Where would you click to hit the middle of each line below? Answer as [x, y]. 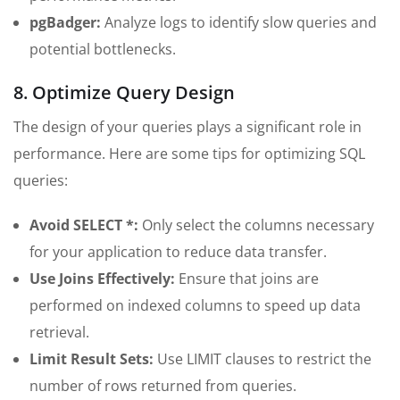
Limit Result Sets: [92, 359]
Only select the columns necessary [256, 225]
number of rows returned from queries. [163, 386]
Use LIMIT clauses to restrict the [262, 359]
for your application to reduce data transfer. [178, 252]
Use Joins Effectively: [102, 279]
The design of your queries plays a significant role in [187, 127]
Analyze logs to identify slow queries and [239, 23]
